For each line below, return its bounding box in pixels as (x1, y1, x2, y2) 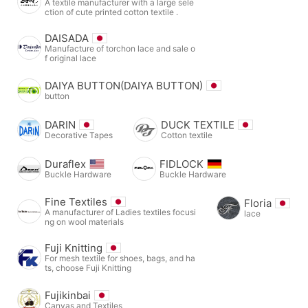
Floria (244, 196, 272, 210)
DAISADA (45, 31, 89, 45)
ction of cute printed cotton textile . (45, 6, 178, 17)
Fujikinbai (45, 288, 91, 302)
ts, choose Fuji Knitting (45, 262, 131, 273)
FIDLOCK (159, 157, 203, 170)
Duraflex (45, 157, 86, 170)
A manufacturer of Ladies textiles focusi (45, 206, 196, 217)
